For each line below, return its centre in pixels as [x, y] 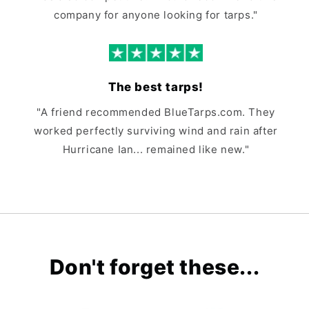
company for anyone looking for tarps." [156, 14]
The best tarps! [156, 87]
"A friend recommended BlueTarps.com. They [156, 112]
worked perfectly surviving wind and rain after [156, 131]
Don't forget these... [154, 267]
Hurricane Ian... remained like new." [156, 150]
